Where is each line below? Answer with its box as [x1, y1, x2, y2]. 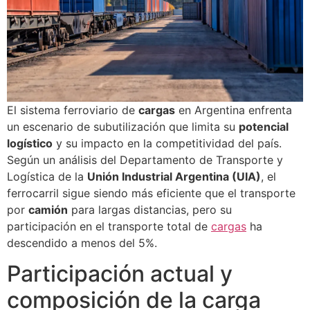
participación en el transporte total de [7, 219, 211, 233]
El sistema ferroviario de [7, 102, 138, 117]
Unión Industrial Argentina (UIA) [87, 169, 261, 183]
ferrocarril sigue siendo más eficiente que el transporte [7, 185, 295, 200]
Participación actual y [7, 260, 232, 288]
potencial [239, 119, 289, 134]
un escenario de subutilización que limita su [7, 119, 239, 134]
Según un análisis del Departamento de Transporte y [7, 152, 283, 167]
